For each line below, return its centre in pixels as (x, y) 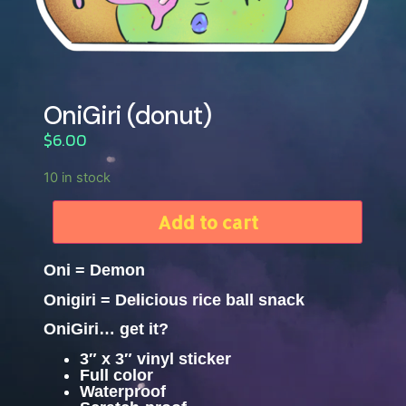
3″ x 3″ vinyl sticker (155, 358)
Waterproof (123, 391)
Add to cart (208, 222)
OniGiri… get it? (106, 329)
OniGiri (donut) (127, 115)
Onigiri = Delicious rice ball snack (174, 300)
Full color (116, 375)
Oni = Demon (94, 271)
